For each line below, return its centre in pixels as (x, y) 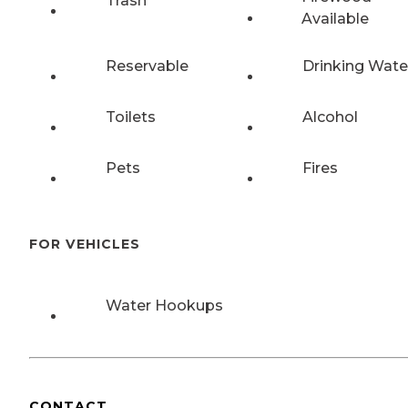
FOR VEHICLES (85, 245)
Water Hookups (164, 306)
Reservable (147, 66)
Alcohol (330, 117)
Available (335, 18)
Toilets (131, 117)
